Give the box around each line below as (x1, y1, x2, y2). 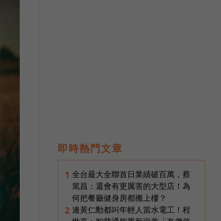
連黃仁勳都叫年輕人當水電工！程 (72, 204, 190, 215)
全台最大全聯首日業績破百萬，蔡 (72, 168, 190, 180)
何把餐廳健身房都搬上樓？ (72, 192, 167, 203)
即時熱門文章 (58, 141, 123, 155)
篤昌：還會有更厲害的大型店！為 (72, 180, 190, 191)
